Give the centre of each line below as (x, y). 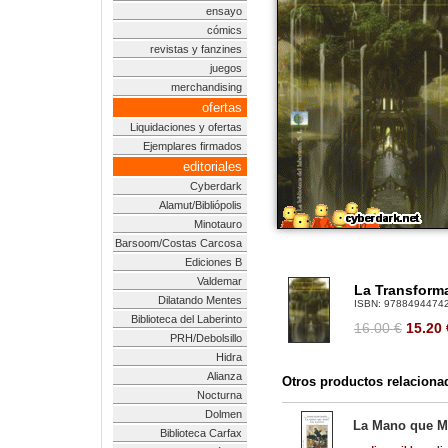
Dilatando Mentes (200, 300)
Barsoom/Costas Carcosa (178, 243)
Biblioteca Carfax (201, 433)
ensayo (224, 11)
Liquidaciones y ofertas (186, 127)
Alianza (224, 376)
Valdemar (219, 281)
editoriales (212, 166)
